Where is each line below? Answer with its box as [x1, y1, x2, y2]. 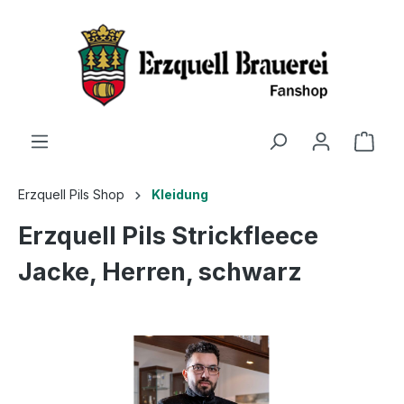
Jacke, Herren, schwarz [18, 256, 302, 287]
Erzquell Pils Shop [18, 186, 124, 202]
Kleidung [151, 186, 208, 202]
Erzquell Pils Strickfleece [18, 220, 318, 251]
